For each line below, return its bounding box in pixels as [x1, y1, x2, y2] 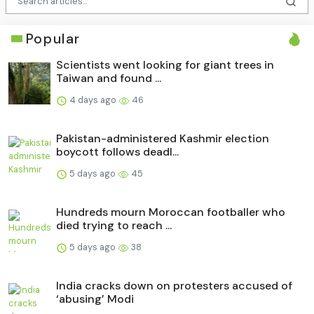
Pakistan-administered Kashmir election [56, 130, 269, 146]
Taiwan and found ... [56, 70, 161, 86]
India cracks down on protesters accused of [56, 278, 292, 293]
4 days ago [67, 93, 118, 106]
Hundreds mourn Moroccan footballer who [56, 204, 285, 219]
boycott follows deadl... [56, 144, 179, 159]
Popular [25, 29, 81, 48]
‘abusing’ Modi [56, 291, 134, 306]
